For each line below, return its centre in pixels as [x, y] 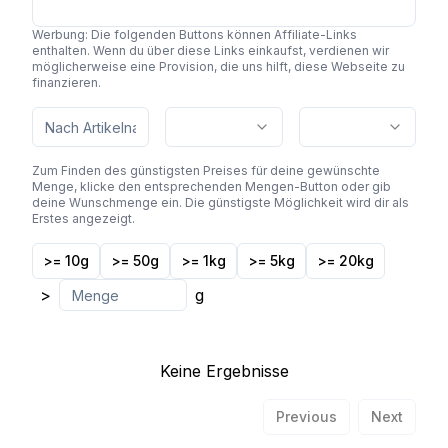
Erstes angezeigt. [83, 218]
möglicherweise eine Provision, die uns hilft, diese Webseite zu [218, 66]
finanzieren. [66, 82]
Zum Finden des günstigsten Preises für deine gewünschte [206, 170]
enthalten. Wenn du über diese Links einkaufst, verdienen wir [210, 50]
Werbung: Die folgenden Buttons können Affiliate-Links [194, 34]
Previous [306, 416]
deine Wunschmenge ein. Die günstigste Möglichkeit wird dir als [220, 202]
